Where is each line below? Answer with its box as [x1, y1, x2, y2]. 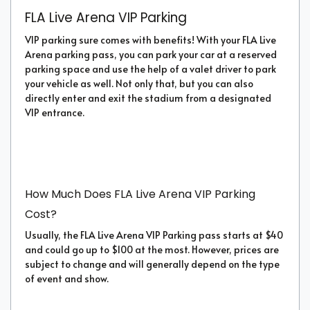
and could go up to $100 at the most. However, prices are [25, 242, 279, 256]
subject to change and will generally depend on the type [25, 257, 280, 271]
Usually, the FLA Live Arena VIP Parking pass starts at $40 [25, 228, 283, 241]
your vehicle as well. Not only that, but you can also [25, 76, 253, 90]
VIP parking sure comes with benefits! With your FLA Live [25, 33, 276, 46]
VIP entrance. [25, 105, 84, 119]
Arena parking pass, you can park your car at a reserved [25, 47, 277, 61]
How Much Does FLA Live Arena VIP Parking [25, 185, 255, 202]
